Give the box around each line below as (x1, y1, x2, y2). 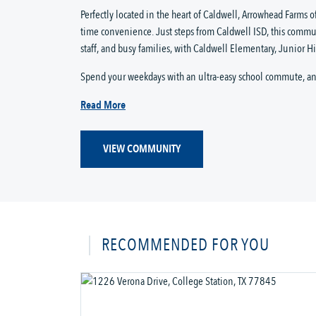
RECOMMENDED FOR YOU (102, 233, 269, 257)
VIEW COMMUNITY (103, 141, 181, 157)
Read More (80, 97, 126, 113)
